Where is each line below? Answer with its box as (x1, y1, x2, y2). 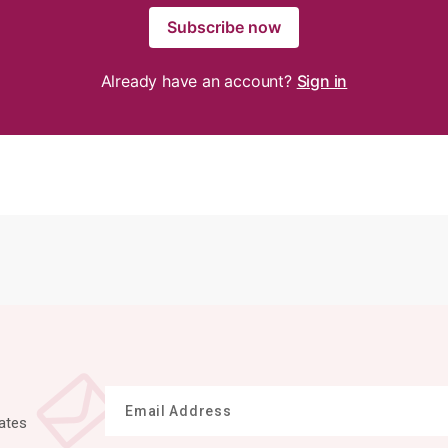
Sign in (296, 71, 348, 92)
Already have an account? (100, 71, 297, 92)
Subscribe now (167, 17, 281, 38)
